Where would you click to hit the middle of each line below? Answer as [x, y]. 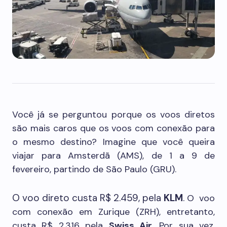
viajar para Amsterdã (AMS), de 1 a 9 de [113, 156]
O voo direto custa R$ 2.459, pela [88, 198]
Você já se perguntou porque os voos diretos [113, 115]
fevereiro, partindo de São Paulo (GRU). [94, 169]
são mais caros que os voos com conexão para [113, 128]
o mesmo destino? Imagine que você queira [113, 142]
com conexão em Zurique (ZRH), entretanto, [113, 212]
